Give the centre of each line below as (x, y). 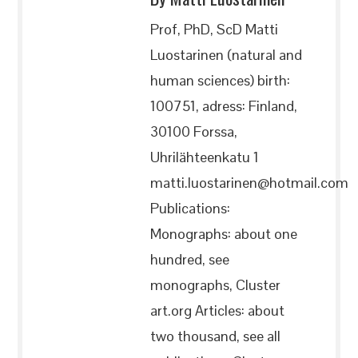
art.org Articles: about (218, 310)
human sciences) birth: (221, 80)
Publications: (191, 208)
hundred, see (190, 259)
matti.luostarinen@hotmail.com (250, 183)
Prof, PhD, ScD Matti (215, 29)
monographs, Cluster (216, 285)
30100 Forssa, (194, 131)
